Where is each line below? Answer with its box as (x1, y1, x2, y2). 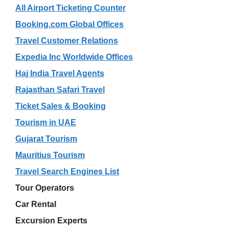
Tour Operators (15, 183, 74, 192)
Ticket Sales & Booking (15, 101, 106, 110)
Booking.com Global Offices (15, 19, 124, 29)
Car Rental (15, 199, 56, 209)
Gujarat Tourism (15, 134, 77, 143)
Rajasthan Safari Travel (15, 85, 105, 94)
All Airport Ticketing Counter (15, 3, 126, 12)
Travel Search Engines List (15, 167, 119, 176)
